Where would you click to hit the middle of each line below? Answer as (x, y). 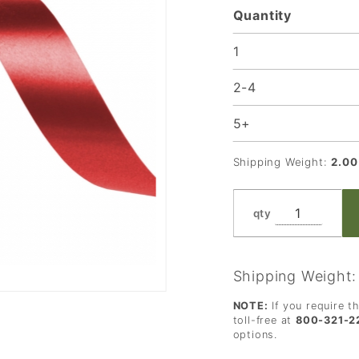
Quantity (262, 16)
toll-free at (264, 321)
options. (255, 335)
